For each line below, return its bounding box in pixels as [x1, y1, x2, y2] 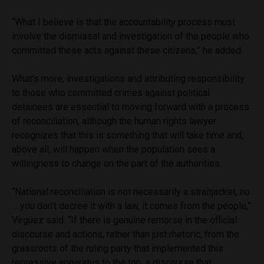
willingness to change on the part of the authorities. [12, 158, 222, 170]
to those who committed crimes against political [12, 87, 210, 99]
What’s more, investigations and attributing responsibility [12, 73, 245, 85]
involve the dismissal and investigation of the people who [12, 31, 249, 42]
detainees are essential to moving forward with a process [12, 101, 249, 113]
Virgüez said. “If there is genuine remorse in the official [12, 214, 237, 226]
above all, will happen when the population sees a [12, 144, 215, 156]
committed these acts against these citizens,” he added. [12, 45, 243, 57]
